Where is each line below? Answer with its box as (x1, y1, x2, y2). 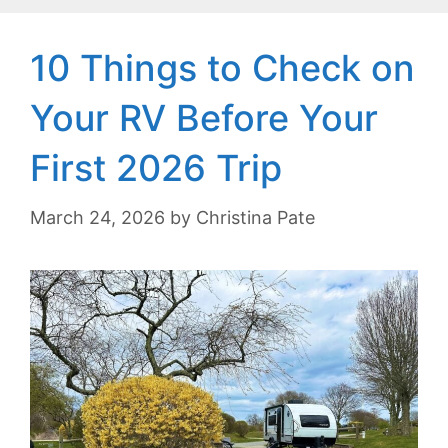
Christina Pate (196, 206, 315, 228)
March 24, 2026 (30, 206, 165, 228)
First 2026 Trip (30, 145, 282, 190)
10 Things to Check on (30, 45, 415, 90)
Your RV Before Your (30, 95, 378, 140)
